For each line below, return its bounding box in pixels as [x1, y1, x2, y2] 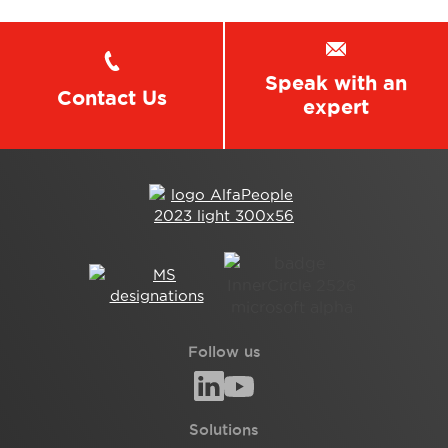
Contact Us [57, 86, 167, 110]
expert [303, 95, 369, 119]
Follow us [187, 343, 261, 361]
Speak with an [265, 71, 407, 95]
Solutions [189, 421, 259, 439]
